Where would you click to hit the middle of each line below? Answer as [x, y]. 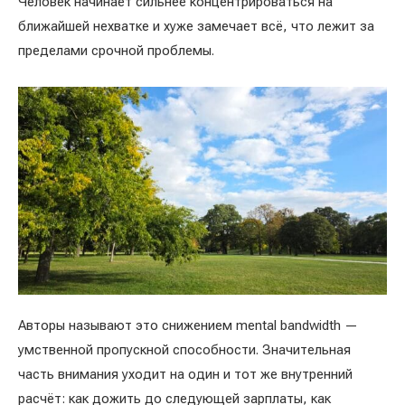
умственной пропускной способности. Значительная [184, 349]
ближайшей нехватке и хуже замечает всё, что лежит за [196, 26]
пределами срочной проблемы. [116, 50]
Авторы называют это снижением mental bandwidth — [188, 325]
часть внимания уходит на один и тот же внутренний [185, 374]
